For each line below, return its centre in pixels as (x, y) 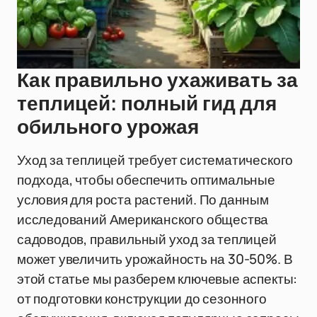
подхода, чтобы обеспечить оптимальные (146, 180)
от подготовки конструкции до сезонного (142, 299)
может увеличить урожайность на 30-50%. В (155, 259)
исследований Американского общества (143, 219)
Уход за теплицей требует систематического (155, 160)
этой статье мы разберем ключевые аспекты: (157, 279)
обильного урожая (108, 127)
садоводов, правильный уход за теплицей (147, 239)
